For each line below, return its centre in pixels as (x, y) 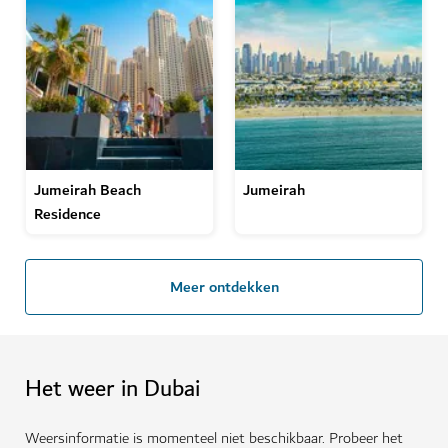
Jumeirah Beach (87, 190)
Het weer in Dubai (112, 389)
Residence (67, 214)
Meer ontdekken (224, 287)
